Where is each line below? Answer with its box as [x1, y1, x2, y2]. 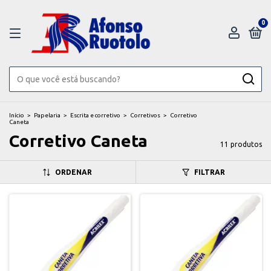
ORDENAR [55, 168, 93, 176]
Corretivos [130, 112, 160, 119]
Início [9, 112, 24, 119]
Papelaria [34, 112, 60, 119]
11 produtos [220, 140, 262, 148]
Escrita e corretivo [70, 112, 120, 119]
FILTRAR [194, 168, 225, 176]
